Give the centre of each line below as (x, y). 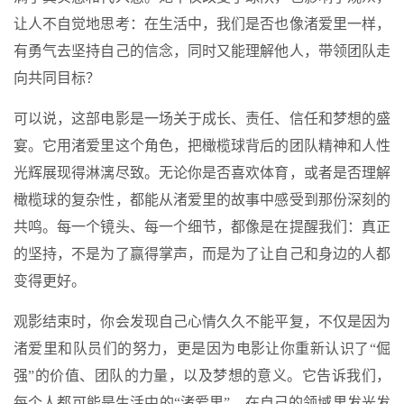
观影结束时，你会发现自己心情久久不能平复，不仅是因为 (202, 321)
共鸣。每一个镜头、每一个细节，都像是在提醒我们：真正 (202, 226)
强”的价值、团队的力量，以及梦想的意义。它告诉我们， (202, 375)
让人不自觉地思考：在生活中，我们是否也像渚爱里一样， (202, 23)
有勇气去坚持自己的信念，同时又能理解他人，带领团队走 (202, 50)
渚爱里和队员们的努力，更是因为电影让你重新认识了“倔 (202, 348)
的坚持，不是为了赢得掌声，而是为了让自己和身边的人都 (202, 253)
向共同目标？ (57, 78)
